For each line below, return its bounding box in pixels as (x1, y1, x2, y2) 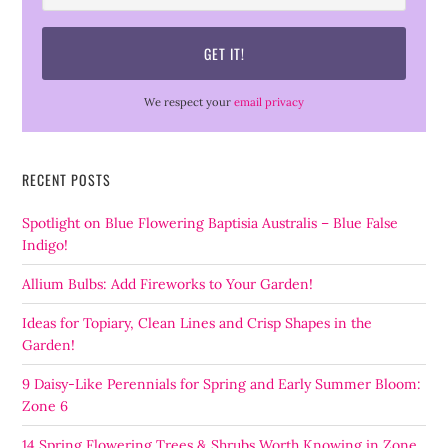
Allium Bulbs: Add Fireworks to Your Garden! (22, 274, 314, 293)
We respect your (144, 94, 234, 109)
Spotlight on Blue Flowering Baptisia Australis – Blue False (22, 213, 399, 232)
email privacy (234, 94, 304, 109)
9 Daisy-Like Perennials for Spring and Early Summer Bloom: (22, 374, 422, 393)
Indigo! (22, 235, 69, 254)
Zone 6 (22, 396, 69, 415)
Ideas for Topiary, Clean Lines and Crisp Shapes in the (22, 313, 373, 332)
